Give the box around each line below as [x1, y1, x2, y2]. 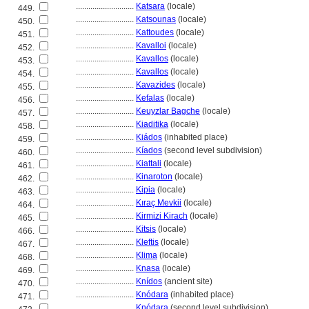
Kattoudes [136, 28, 174, 37]
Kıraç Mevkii [136, 198, 181, 208]
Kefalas [136, 93, 164, 103]
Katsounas [136, 14, 176, 24]
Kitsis [136, 224, 156, 234]
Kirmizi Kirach [136, 211, 188, 221]
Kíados [136, 146, 162, 155]
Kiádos [136, 132, 162, 142]
